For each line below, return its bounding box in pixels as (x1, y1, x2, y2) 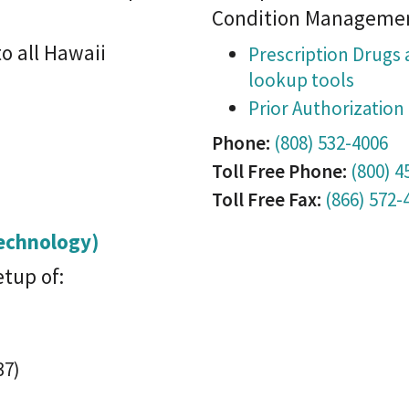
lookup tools (248, 68, 354, 92)
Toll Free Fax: (212, 187, 321, 212)
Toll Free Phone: (212, 159, 347, 184)
